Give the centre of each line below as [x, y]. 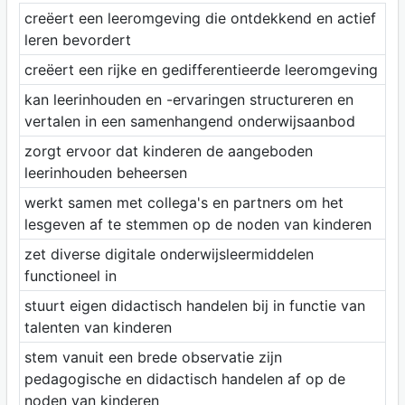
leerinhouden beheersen [105, 173]
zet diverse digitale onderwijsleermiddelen [169, 254]
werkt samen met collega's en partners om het [184, 203]
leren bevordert [77, 40]
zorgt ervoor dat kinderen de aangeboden [168, 151]
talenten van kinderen [98, 328]
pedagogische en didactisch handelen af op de [184, 379]
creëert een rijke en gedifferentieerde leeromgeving [201, 70]
